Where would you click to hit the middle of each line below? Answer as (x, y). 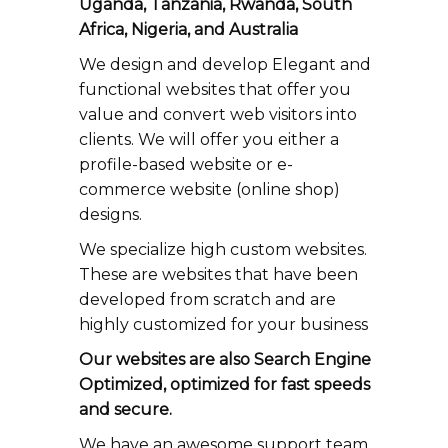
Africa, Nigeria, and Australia (188, 29)
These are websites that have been (218, 274)
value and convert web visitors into (218, 114)
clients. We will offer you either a (209, 139)
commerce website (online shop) (209, 189)
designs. (110, 214)
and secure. (125, 409)
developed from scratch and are (207, 299)
